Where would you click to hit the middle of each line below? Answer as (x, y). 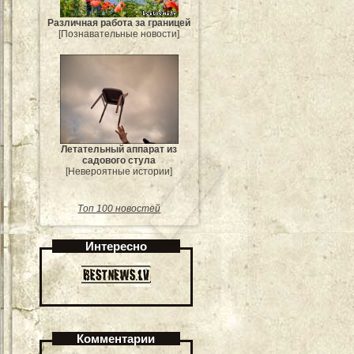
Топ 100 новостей (119, 209)
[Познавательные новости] (119, 34)
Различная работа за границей (119, 23)
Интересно (116, 247)
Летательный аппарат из (119, 150)
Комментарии (116, 339)
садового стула (119, 161)
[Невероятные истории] (119, 172)
